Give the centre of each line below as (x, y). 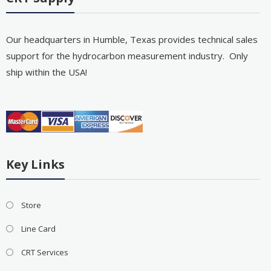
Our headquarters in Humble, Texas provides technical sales (132, 40)
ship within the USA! (46, 72)
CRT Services (44, 253)
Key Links (35, 165)
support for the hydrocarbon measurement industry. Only (127, 56)
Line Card (38, 229)
